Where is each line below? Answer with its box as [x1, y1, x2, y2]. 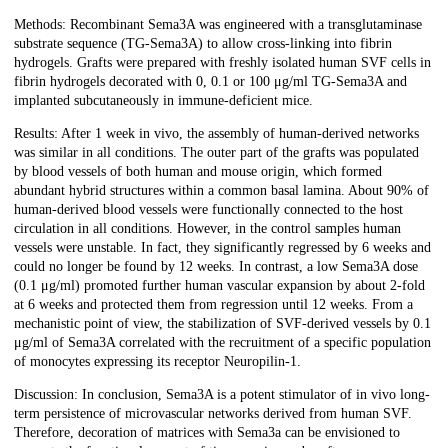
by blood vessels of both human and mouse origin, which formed [14, 164, 382, 180]
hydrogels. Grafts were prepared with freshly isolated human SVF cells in [14, 55, 431, 71]
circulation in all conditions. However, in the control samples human [14, 221, 401, 237]
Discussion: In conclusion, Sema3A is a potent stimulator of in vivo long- [14, 387, 430, 403]
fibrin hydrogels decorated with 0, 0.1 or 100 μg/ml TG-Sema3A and [14, 74, 407, 90]
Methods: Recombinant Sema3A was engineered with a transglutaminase [14, 17, 422, 33]
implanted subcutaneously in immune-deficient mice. [14, 93, 313, 109]
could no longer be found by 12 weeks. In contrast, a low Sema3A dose [14, 259, 418, 275]
